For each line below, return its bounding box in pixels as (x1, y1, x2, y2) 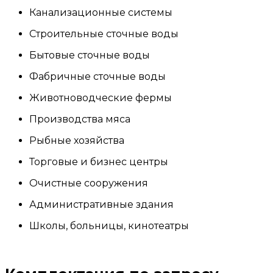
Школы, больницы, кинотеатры (29, 219, 189, 232)
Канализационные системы (29, 6, 172, 18)
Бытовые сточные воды (29, 49, 150, 61)
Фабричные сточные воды (29, 70, 166, 82)
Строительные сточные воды (29, 27, 179, 40)
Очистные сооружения (29, 177, 148, 189)
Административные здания (29, 198, 174, 210)
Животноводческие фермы (29, 91, 172, 104)
